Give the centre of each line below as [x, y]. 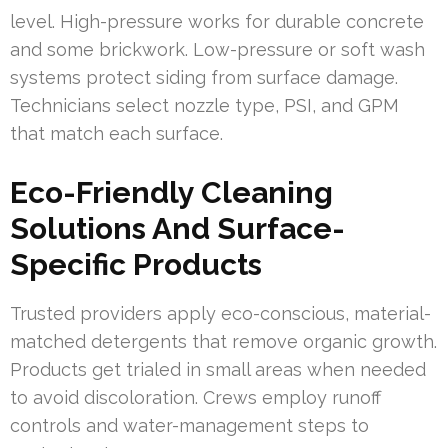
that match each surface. [116, 133]
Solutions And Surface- [177, 228]
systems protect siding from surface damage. [204, 77]
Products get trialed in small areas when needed [218, 369]
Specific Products [136, 264]
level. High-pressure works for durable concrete [217, 21]
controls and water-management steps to [189, 425]
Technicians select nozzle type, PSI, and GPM [204, 105]
